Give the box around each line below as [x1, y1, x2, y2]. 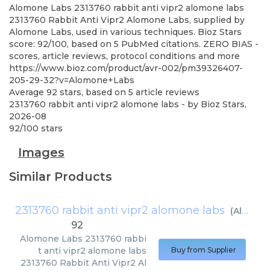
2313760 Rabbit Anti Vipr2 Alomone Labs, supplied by [9, 14, 245, 25]
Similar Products [9, 169, 112, 184]
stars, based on [57, 87, 128, 98]
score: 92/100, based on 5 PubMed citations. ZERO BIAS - [9, 39, 259, 49]
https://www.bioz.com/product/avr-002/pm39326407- [9, 63, 243, 74]
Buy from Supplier [171, 245, 236, 254]
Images [18, 145, 64, 160]
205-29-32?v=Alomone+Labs [9, 75, 134, 86]
